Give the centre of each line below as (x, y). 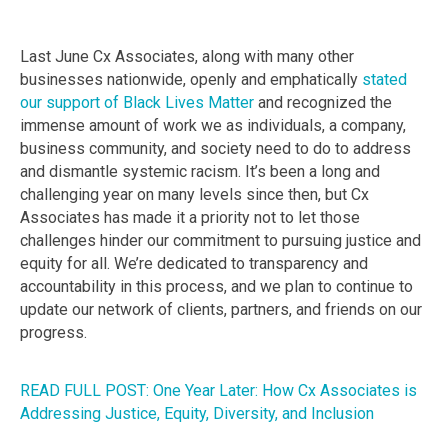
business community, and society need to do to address (215, 148)
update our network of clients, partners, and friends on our (221, 309)
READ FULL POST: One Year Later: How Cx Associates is (218, 390)
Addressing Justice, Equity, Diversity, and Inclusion (197, 413)
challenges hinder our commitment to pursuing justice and (220, 240)
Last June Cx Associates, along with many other (187, 56)
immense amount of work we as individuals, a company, (213, 125)
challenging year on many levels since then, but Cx (194, 194)
